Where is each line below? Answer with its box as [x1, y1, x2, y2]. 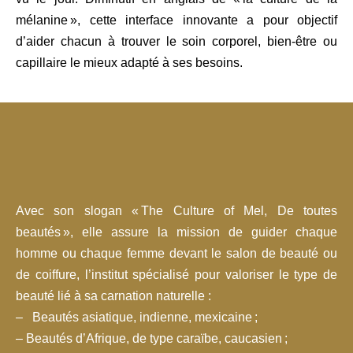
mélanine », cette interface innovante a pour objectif [16, 13, 337, 27]
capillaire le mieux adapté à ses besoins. [16, 56, 243, 69]
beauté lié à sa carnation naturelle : [16, 289, 211, 303]
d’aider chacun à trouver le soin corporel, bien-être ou [16, 35, 337, 48]
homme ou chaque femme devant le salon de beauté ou [16, 247, 337, 260]
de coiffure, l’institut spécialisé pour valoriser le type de [16, 268, 337, 281]
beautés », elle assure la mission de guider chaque [16, 225, 337, 239]
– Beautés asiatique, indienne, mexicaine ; [16, 310, 258, 324]
